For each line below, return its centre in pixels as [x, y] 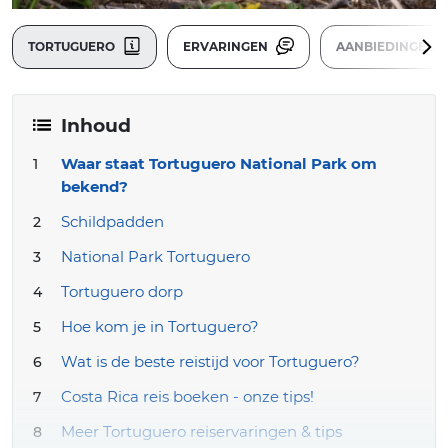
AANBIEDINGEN [387, 46]
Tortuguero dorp [122, 291]
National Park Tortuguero [155, 256]
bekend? [94, 186]
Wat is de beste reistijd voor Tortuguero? [210, 361]
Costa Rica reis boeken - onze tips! [187, 396]
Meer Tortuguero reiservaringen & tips [201, 431]
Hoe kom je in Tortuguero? [160, 326]
